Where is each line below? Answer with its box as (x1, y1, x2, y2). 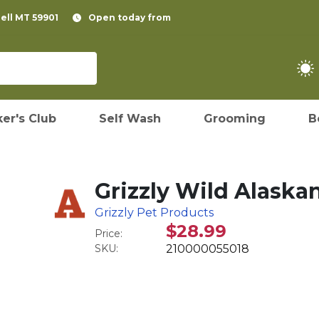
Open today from (88, 12, 171, 23)
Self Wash (99, 112, 161, 125)
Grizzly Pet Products (95, 206, 214, 219)
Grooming (204, 112, 266, 125)
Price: (95, 227, 123, 240)
